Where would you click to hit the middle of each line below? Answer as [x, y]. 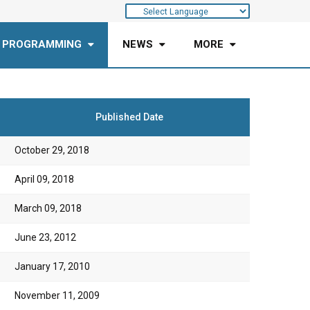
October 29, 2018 [52, 150]
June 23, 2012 [45, 237]
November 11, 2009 [57, 295]
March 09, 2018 [48, 208]
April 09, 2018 [44, 179]
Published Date [129, 117]
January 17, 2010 [52, 266]
